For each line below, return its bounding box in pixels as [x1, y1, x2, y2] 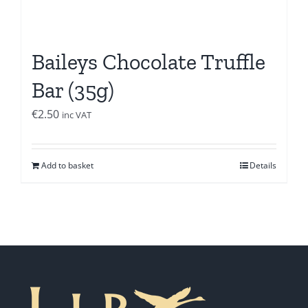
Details [250, 159, 277, 172]
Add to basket [41, 159, 93, 172]
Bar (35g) [31, 77, 114, 104]
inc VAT [61, 109, 91, 122]
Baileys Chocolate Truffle [31, 49, 265, 76]
